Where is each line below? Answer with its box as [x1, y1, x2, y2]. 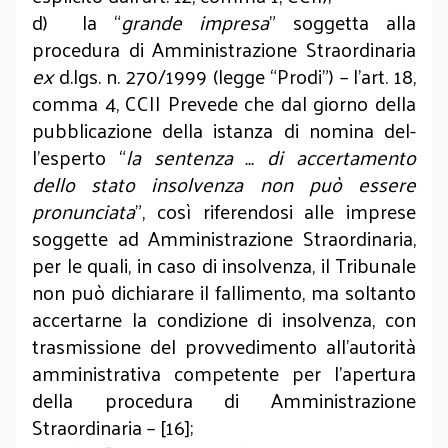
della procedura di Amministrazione [32, 382, 416, 418]
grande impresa [121, 4, 269, 40]
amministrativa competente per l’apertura [32, 355, 416, 391]
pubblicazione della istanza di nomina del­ [32, 112, 416, 148]
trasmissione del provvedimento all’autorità [32, 328, 416, 364]
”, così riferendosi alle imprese [135, 193, 416, 229]
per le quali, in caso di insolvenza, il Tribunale [32, 247, 416, 283]
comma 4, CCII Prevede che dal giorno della [32, 85, 416, 121]
